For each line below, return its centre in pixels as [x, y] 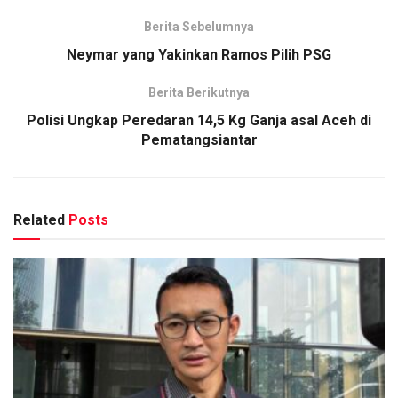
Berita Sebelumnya [199, 26]
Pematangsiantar [199, 139]
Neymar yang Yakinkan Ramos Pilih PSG [199, 54]
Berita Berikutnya [199, 92]
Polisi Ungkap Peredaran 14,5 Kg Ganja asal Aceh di [199, 120]
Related [39, 219]
